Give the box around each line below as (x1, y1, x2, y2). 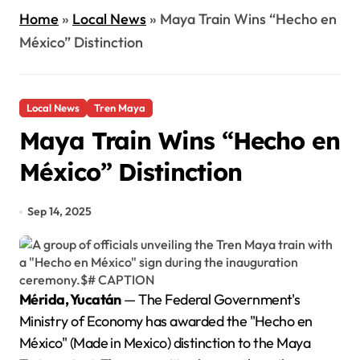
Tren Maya (94, 101, 145, 114)
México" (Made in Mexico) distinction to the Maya (19, 333, 311, 352)
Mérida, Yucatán (31, 290, 121, 309)
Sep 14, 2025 (27, 204, 92, 219)
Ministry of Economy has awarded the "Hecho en (19, 312, 313, 330)
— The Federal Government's (121, 290, 301, 309)
